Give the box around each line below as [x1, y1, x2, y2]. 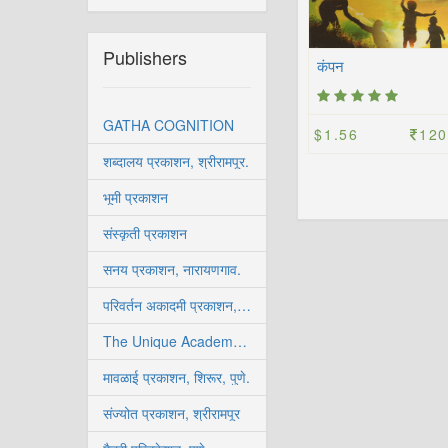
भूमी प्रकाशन [103, 187, 168, 207]
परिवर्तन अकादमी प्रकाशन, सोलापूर [237, 295, 251, 315]
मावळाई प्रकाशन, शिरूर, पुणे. [103, 367, 250, 387]
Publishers [103, 44, 187, 70]
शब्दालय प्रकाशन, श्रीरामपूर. [103, 151, 249, 171]
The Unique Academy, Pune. [233, 331, 247, 351]
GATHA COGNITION [103, 115, 234, 135]
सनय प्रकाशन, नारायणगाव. [103, 259, 241, 279]
